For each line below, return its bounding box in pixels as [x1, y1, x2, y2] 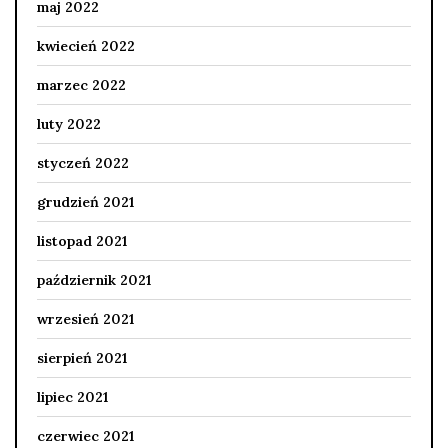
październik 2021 [37, 271, 151, 290]
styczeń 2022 [37, 154, 129, 173]
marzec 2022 [37, 76, 126, 95]
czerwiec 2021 [37, 427, 134, 446]
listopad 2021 [37, 232, 127, 251]
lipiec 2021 [37, 388, 108, 407]
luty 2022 [37, 115, 101, 134]
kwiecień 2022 [37, 37, 135, 56]
